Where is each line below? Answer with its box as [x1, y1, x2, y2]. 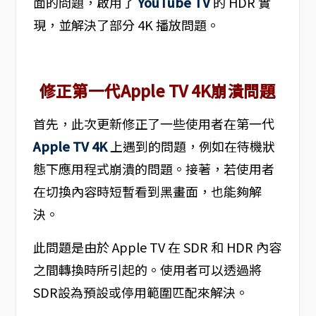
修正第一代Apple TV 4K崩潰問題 [39, 79, 276, 102]
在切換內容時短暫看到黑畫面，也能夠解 [32, 182, 262, 201]
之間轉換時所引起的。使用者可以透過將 [32, 260, 262, 279]
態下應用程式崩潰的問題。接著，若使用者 [32, 159, 274, 178]
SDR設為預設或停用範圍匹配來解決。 [32, 283, 248, 302]
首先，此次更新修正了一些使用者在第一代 [32, 114, 274, 133]
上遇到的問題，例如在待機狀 [107, 137, 275, 156]
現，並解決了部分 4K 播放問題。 [32, 16, 219, 35]
